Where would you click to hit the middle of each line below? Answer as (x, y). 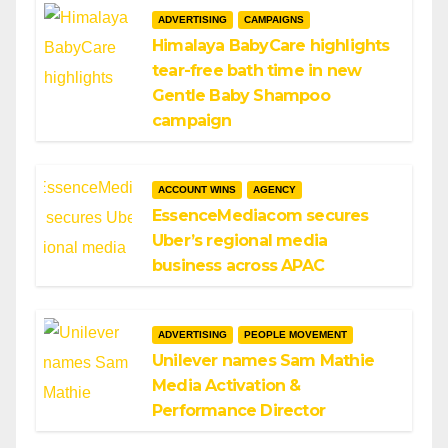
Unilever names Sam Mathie (263, 360)
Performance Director (238, 410)
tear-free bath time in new (257, 70)
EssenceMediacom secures (260, 215)
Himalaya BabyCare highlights (271, 45)
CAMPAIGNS (274, 19)
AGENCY (274, 189)
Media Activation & (226, 385)
